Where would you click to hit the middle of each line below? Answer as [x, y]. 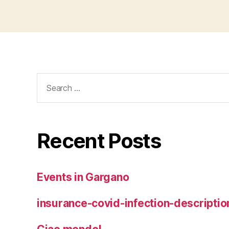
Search [50, 79]
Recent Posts [99, 141]
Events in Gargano [83, 177]
